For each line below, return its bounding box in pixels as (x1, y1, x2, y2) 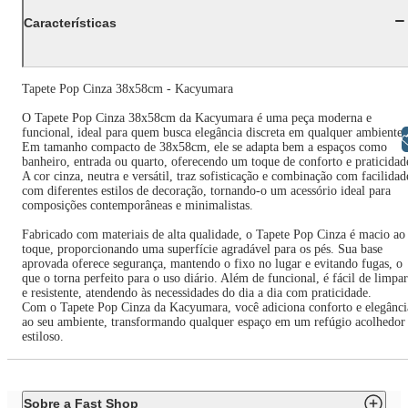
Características (24, 15, 117, 30)
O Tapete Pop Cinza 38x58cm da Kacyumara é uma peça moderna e (22, 111, 372, 126)
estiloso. (22, 330, 64, 344)
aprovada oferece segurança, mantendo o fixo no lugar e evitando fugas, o (22, 257, 403, 271)
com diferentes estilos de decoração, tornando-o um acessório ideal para (22, 184, 391, 199)
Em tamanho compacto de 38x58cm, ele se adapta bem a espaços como (22, 140, 387, 155)
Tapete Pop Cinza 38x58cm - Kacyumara (22, 82, 233, 97)
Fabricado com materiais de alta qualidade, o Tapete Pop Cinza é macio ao (22, 228, 405, 242)
